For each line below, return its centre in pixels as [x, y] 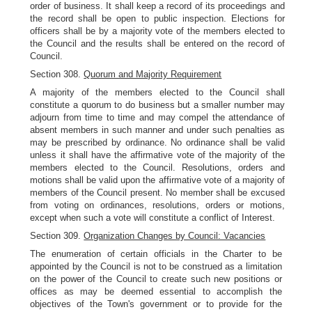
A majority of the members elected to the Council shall [157, 92]
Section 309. [57, 236]
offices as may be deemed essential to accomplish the [156, 291]
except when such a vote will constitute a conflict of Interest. [153, 218]
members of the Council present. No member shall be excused [157, 193]
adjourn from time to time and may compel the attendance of [157, 117]
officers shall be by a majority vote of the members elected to [157, 31]
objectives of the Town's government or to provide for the [156, 304]
